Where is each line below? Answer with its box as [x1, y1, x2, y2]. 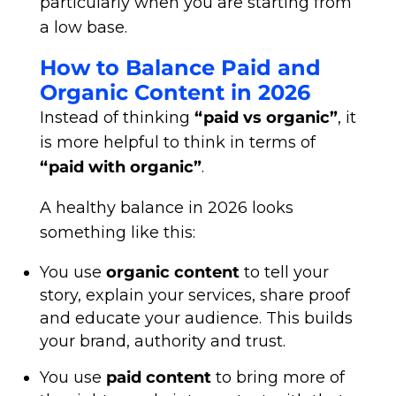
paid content [105, 368, 211, 387]
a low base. [39, 18, 127, 37]
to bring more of [210, 368, 345, 387]
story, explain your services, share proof [39, 286, 350, 305]
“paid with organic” [39, 157, 202, 177]
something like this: [39, 223, 195, 242]
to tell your [239, 263, 329, 282]
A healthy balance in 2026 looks [39, 198, 293, 217]
